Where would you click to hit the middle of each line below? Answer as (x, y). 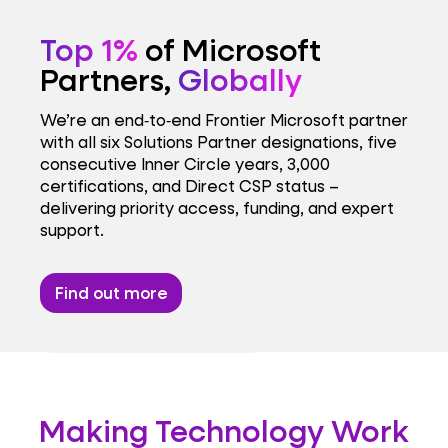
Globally (240, 78)
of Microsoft (229, 48)
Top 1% (89, 48)
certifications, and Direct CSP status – (189, 186)
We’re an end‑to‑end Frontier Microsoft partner (224, 120)
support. (72, 230)
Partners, (109, 78)
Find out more (111, 292)
